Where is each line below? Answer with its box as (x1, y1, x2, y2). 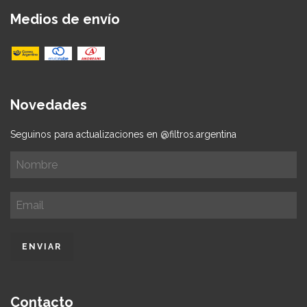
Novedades (10, 97, 87, 114)
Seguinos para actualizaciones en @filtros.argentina (10, 129, 236, 140)
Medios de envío (10, 10, 120, 27)
